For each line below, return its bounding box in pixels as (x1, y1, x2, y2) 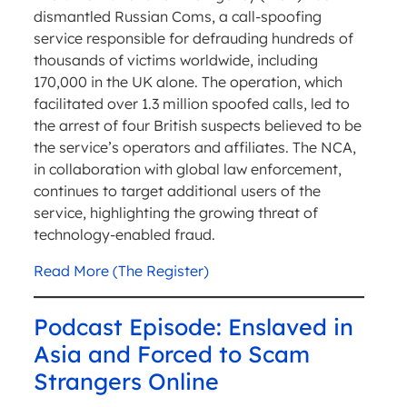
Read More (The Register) (33, 262, 209, 281)
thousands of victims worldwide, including (33, 51, 318, 70)
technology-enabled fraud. (33, 225, 215, 244)
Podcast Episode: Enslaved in (33, 313, 353, 342)
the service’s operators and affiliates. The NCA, (33, 138, 356, 157)
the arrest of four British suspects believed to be (33, 116, 362, 135)
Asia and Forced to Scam (33, 340, 310, 369)
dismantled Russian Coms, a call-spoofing (33, 7, 322, 26)
